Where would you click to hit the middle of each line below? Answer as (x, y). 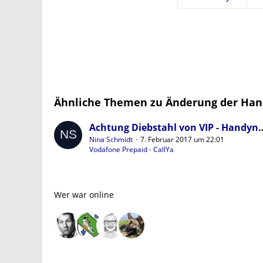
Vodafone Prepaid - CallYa (131, 150)
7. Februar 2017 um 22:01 (182, 140)
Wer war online (84, 195)
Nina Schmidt (111, 140)
